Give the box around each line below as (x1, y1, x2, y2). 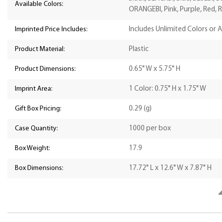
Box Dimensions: (15, 165, 63, 172)
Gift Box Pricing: (15, 105, 61, 113)
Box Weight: (15, 145, 50, 153)
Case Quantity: (15, 125, 58, 133)
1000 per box (129, 125, 171, 133)
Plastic (129, 46, 149, 54)
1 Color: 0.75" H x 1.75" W (129, 85, 206, 93)
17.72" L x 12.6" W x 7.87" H (129, 165, 212, 172)
